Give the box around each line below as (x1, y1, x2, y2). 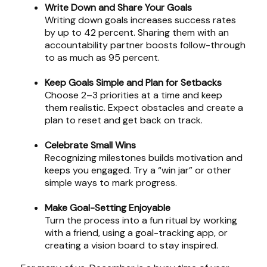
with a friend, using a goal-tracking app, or (45, 226, 228, 239)
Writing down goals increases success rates (45, 14, 236, 26)
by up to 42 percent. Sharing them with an (45, 26, 229, 39)
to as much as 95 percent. (45, 51, 160, 64)
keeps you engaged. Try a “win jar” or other (45, 164, 231, 176)
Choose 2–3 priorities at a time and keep (45, 89, 222, 101)
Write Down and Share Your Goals (45, 1, 192, 14)
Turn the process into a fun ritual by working (45, 214, 237, 226)
